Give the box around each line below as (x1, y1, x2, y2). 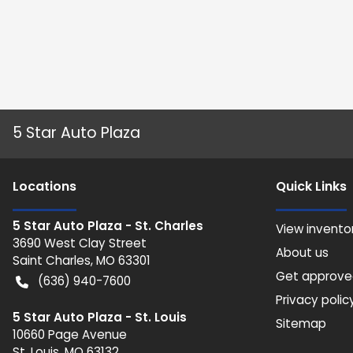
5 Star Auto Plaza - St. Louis (13, 309, 187, 325)
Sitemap (276, 315, 326, 332)
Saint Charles (13, 252, 91, 269)
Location (13, 177, 69, 195)
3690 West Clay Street (13, 235, 147, 251)
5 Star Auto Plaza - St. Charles (13, 217, 203, 234)
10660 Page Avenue (13, 326, 127, 343)
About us (276, 244, 329, 261)
